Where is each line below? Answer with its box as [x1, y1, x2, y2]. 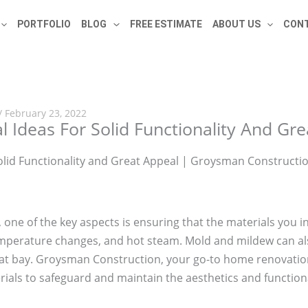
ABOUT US [212, 19, 261, 30]
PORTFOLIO [17, 19, 71, 30]
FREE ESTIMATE [129, 19, 202, 30]
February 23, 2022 [5, 107, 87, 120]
